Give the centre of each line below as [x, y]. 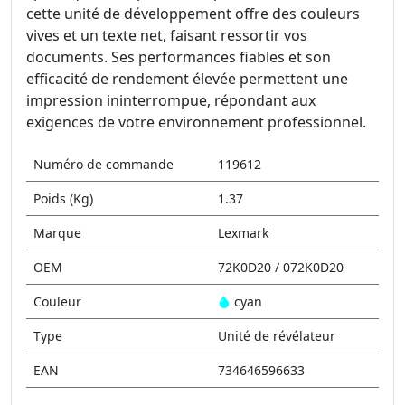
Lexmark [243, 233]
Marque [57, 233]
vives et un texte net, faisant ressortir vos [167, 35]
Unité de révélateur [277, 336]
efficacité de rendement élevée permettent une [187, 79]
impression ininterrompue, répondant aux [171, 100]
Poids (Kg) [63, 198]
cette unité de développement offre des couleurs [193, 14]
